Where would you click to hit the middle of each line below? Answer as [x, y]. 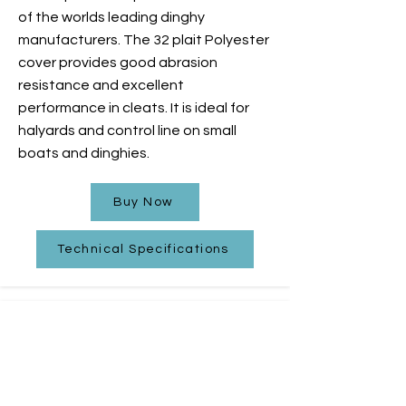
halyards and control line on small [127, 130]
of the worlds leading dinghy [111, 17]
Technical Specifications [143, 249]
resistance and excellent [101, 85]
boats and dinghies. [84, 153]
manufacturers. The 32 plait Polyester [144, 39]
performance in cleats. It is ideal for [134, 107]
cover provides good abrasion [118, 62]
